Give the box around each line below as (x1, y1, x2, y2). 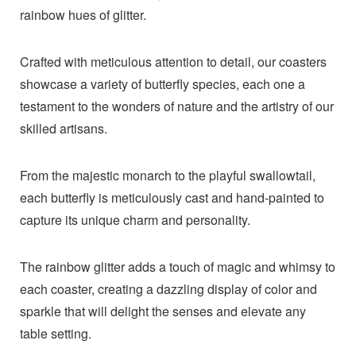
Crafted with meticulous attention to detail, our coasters (19, 52, 327, 72)
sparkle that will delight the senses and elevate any (19, 302, 306, 321)
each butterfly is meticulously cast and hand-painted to (19, 188, 324, 207)
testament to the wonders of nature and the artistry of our (19, 97, 334, 116)
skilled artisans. (19, 119, 107, 138)
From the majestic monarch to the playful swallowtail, (19, 166, 315, 185)
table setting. (19, 324, 91, 343)
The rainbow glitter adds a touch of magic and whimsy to (19, 257, 335, 277)
